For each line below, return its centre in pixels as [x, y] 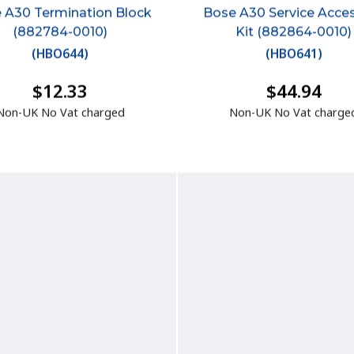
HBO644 [60, 56]
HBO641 [294, 56]
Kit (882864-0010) [294, 33]
